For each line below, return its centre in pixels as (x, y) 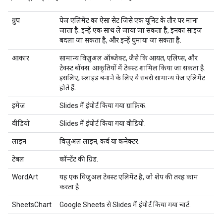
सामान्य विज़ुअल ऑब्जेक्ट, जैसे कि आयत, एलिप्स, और (129, 58)
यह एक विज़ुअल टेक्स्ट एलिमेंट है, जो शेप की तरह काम (129, 177)
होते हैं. (68, 88)
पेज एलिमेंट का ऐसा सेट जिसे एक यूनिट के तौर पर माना (129, 20)
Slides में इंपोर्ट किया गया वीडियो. (103, 123)
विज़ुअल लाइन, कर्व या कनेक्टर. (100, 141)
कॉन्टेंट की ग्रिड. (79, 159)
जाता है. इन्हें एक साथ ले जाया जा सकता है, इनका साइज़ (131, 30)
